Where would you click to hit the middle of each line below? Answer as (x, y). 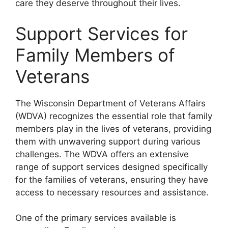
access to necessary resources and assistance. (112, 192)
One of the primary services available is (96, 218)
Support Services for (102, 33)
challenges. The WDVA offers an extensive (102, 154)
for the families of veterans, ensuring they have (112, 179)
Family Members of (95, 55)
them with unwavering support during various (108, 141)
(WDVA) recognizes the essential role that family (114, 116)
